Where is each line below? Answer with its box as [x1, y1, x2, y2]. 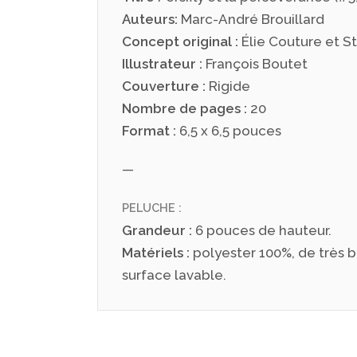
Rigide [206, 78, 250, 94]
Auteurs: [122, 11, 178, 27]
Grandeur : [122, 222, 192, 238]
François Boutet [202, 56, 308, 72]
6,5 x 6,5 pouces [176, 123, 281, 139]
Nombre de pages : [122, 100, 247, 116]
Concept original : [122, 33, 238, 49]
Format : [122, 123, 176, 139]
